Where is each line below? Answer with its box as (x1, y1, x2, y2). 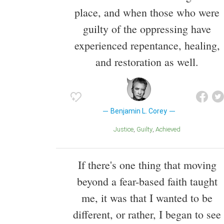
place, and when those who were (74, 5, 219, 20)
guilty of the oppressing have (83, 21, 211, 36)
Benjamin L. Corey (110, 107, 167, 115)
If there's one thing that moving (77, 157, 216, 172)
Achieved (159, 125, 180, 133)
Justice (117, 125, 133, 133)
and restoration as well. (95, 54, 198, 69)
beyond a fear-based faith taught (76, 173, 217, 188)
